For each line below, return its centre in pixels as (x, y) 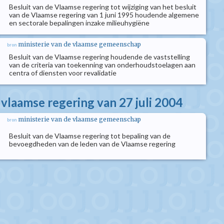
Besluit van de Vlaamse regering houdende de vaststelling (99, 57)
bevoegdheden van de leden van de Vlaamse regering (92, 144)
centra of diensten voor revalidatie (63, 73)
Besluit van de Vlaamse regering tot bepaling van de (90, 136)
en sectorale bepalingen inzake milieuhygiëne (79, 23)
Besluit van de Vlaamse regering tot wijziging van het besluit (103, 7)
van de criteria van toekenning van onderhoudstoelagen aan (102, 65)
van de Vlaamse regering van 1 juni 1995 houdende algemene (104, 15)
